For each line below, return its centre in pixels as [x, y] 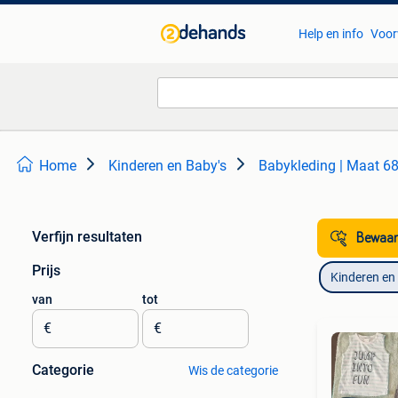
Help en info [330, 34]
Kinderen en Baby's [167, 166]
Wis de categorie [233, 370]
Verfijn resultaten [87, 237]
